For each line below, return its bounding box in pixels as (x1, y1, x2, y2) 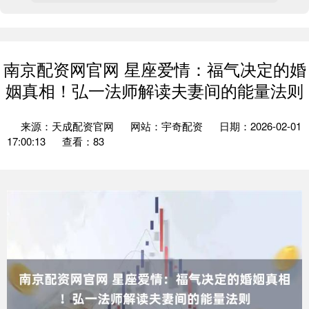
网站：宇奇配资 (130, 119, 203, 133)
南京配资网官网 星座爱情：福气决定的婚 (3, 57, 306, 81)
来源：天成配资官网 (21, 119, 117, 133)
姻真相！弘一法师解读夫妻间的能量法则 (6, 79, 303, 102)
